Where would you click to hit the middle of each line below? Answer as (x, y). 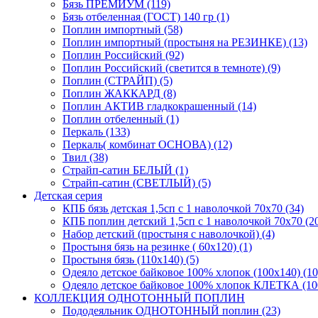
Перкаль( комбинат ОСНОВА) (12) (147, 144)
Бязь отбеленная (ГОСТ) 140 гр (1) (146, 16)
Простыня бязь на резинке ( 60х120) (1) (157, 246)
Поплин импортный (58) (122, 29)
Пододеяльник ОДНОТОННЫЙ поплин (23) (171, 310)
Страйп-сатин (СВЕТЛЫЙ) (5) (137, 182)
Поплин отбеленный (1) (121, 119)
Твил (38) (85, 157)
